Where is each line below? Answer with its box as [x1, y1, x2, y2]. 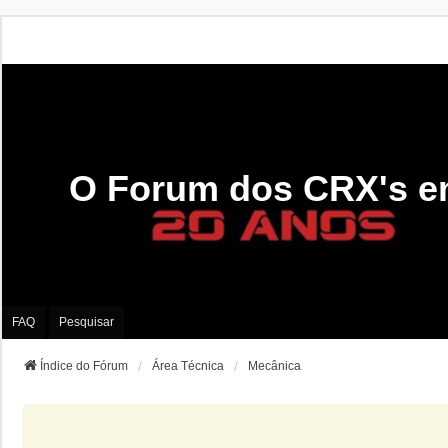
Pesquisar [59, 315, 114, 330]
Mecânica [248, 358, 301, 373]
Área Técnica [152, 358, 224, 373]
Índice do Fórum [40, 358, 128, 373]
